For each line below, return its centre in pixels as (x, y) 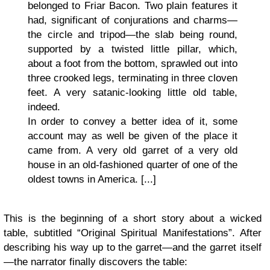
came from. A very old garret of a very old (133, 151)
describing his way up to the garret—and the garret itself (133, 248)
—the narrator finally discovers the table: (96, 262)
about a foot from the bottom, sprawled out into (133, 64)
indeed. (44, 107)
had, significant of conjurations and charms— (133, 20)
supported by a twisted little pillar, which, (133, 49)
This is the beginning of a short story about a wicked (133, 219)
